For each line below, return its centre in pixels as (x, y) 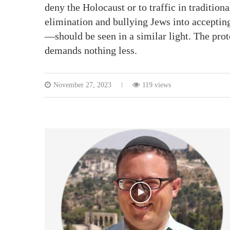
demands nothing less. (91, 50)
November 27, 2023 (82, 85)
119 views (157, 85)
